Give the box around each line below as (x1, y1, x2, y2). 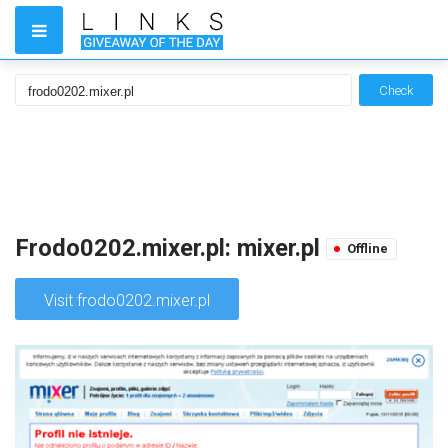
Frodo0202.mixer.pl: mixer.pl (15, 234, 326, 262)
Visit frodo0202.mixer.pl (44, 291, 210, 310)
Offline (347, 241, 388, 256)
